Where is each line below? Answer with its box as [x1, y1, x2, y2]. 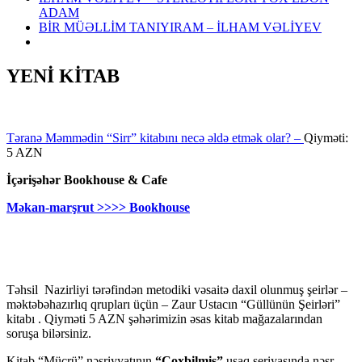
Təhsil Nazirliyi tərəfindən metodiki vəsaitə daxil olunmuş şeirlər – [6, 282, 347, 297]
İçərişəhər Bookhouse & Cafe [6, 172, 167, 187]
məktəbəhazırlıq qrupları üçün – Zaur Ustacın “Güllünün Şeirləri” [6, 297, 340, 311]
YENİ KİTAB [6, 65, 120, 86]
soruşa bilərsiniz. [6, 326, 91, 340]
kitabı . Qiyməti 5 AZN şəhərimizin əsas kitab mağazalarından [6, 311, 322, 326]
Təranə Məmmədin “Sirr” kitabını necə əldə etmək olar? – [6, 130, 304, 145]
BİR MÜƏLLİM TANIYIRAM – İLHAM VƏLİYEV [39, 20, 322, 34]
